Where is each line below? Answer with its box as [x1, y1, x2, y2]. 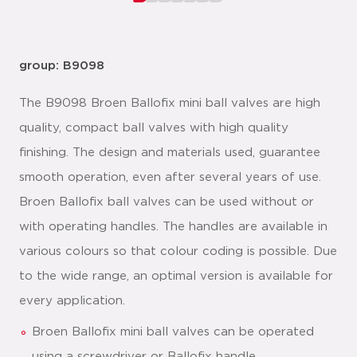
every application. [19, 295, 125, 307]
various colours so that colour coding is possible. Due [19, 245, 337, 257]
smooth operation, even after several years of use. [19, 171, 321, 183]
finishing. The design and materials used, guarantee [19, 147, 320, 159]
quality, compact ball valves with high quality [19, 122, 288, 134]
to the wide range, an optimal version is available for [19, 270, 333, 282]
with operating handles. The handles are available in [19, 221, 328, 233]
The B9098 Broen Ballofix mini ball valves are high [19, 97, 320, 109]
